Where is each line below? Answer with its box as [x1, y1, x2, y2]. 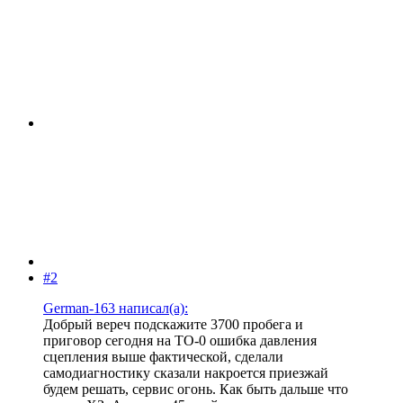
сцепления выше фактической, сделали [43, 348, 283, 364]
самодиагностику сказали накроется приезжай [43, 364, 328, 381]
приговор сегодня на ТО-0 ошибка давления [43, 332, 317, 348]
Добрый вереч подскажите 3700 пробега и [43, 316, 303, 332]
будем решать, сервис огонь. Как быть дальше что [43, 381, 348, 397]
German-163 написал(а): [43, 300, 188, 316]
